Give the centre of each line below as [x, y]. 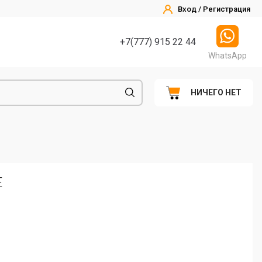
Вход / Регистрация [214, 9]
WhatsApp [227, 55]
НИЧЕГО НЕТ [216, 93]
